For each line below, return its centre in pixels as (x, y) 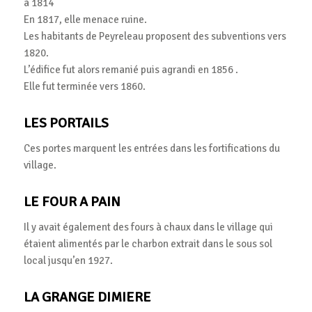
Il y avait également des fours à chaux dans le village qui (148, 227)
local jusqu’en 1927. (68, 260)
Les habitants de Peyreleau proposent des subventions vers (155, 37)
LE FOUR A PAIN (72, 202)
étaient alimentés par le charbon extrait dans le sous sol (148, 243)
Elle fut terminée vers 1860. (84, 87)
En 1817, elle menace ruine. (85, 20)
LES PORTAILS (66, 123)
